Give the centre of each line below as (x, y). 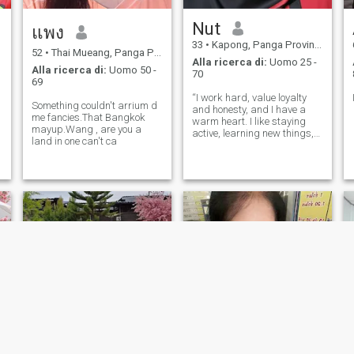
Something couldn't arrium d (94, 106)
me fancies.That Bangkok (88, 118)
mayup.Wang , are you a (86, 130)
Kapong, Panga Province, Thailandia (262, 44)
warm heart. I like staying (249, 122)
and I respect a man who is (252, 145)
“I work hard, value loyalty (249, 98)
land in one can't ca (74, 141)
